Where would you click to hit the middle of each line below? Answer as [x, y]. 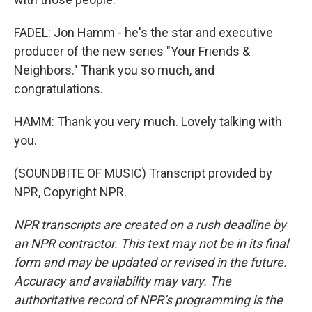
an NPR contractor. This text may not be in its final [151, 243]
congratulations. [58, 89]
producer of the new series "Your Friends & [132, 51]
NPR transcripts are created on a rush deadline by [150, 225]
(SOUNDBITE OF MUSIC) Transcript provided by [143, 173]
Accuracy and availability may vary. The [123, 281]
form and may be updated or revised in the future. [150, 262]
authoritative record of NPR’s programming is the [148, 300]
